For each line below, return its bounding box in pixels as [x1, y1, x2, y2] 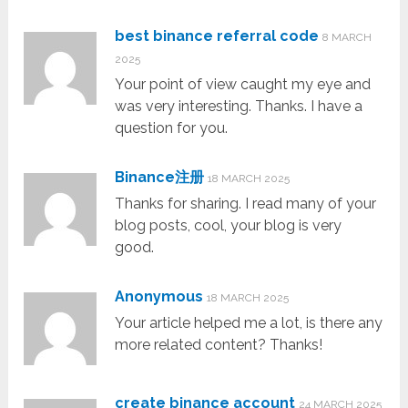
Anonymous [115, 288, 204, 306]
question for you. [115, 119, 229, 138]
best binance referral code [115, 27, 320, 46]
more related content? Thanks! [115, 336, 323, 354]
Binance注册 [115, 168, 205, 187]
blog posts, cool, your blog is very [115, 217, 342, 235]
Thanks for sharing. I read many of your [115, 195, 377, 213]
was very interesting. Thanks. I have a [115, 97, 363, 116]
